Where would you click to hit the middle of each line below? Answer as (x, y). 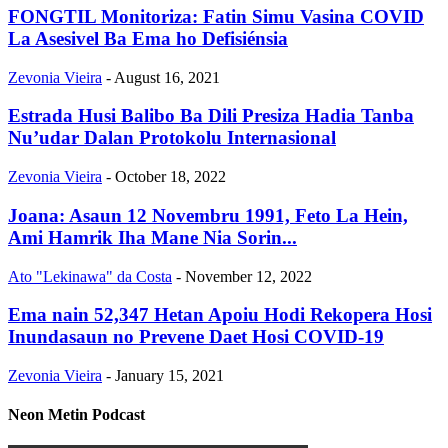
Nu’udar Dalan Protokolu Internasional (172, 138)
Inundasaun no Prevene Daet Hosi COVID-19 (196, 337)
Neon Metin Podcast (76, 415)
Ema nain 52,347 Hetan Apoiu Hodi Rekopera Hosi (220, 315)
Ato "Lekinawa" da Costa (90, 276)
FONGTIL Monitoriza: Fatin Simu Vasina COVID (216, 16)
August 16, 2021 (167, 77)
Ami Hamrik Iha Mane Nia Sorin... (152, 237)
